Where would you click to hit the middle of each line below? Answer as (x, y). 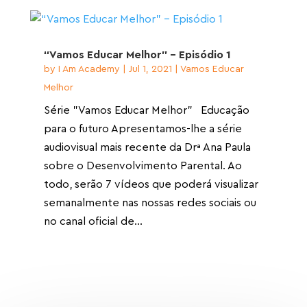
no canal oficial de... (93, 222)
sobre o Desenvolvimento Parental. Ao (143, 166)
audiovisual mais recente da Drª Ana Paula (147, 148)
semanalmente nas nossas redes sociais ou (150, 203)
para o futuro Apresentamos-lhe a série (143, 129)
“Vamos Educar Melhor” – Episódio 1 (137, 55)
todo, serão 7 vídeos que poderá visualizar (151, 185)
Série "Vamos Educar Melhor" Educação (146, 111)
